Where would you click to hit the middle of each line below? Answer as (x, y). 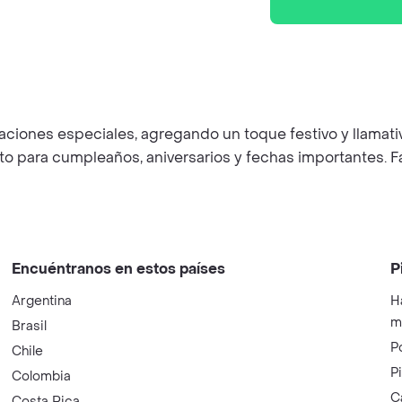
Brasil (30, 326)
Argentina (42, 301)
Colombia (42, 376)
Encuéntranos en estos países (119, 269)
